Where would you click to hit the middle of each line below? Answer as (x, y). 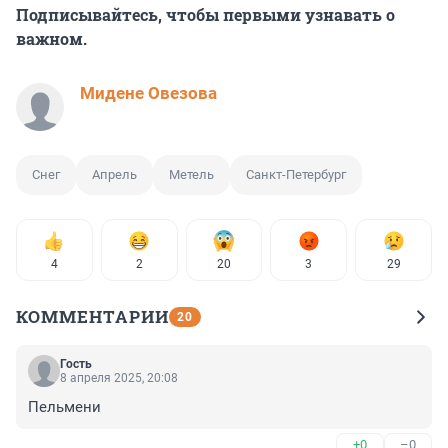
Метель (191, 174)
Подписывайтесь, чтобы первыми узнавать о (205, 14)
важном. (51, 38)
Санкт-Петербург (296, 174)
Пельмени (64, 406)
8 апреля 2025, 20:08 (119, 377)
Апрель (114, 174)
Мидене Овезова (148, 92)
